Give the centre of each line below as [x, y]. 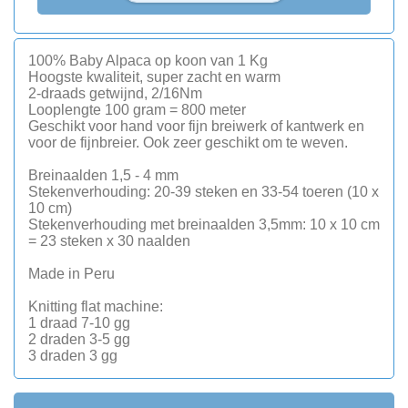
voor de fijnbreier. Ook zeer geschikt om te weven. [188, 142]
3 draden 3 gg [73, 355]
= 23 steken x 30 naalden [109, 240]
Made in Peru [71, 273]
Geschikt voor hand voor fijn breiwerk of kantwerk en [196, 126]
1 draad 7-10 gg [79, 322]
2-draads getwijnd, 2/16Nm [115, 93]
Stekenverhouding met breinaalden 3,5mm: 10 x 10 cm [204, 224]
